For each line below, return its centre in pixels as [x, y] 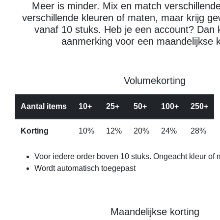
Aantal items [44, 106]
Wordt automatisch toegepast [85, 168]
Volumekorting [155, 81]
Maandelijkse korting [155, 212]
